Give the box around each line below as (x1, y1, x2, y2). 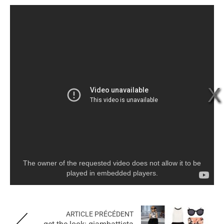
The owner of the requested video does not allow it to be (23, 159, 201, 167)
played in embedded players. (66, 169, 158, 177)
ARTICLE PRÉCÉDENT (66, 210, 133, 218)
